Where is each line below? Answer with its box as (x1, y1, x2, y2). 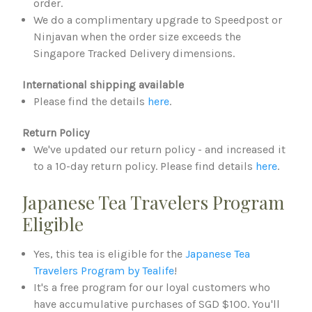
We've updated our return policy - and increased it (33, 143, 286, 157)
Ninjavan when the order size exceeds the (33, 30, 242, 44)
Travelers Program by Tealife (33, 264, 175, 278)
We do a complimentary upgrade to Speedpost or (33, 13, 283, 27)
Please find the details (33, 95, 148, 109)
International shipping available (22, 78, 184, 92)
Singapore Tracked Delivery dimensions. (33, 47, 235, 61)
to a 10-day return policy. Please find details (33, 159, 256, 173)
